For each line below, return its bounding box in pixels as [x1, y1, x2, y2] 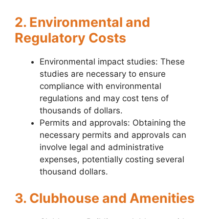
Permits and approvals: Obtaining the [40, 118, 186, 128]
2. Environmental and [15, 14, 150, 31]
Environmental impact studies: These [40, 57, 185, 67]
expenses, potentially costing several [40, 154, 184, 165]
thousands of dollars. [40, 106, 123, 116]
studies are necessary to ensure [40, 69, 166, 79]
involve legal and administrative [40, 142, 164, 153]
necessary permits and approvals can [40, 130, 186, 140]
